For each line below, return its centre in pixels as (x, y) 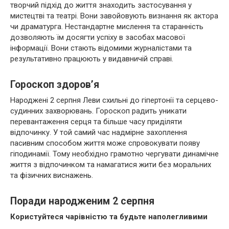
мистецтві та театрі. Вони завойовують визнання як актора (114, 16)
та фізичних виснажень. (52, 175)
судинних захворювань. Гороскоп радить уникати (98, 111)
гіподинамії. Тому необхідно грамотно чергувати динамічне (114, 154)
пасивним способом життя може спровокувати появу (105, 143)
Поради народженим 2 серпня (82, 201)
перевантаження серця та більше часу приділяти (96, 122)
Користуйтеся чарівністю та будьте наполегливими (109, 217)
